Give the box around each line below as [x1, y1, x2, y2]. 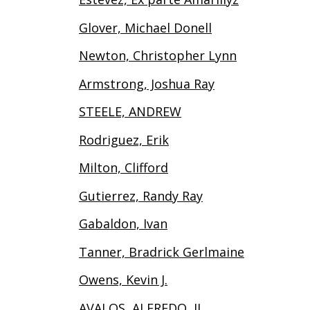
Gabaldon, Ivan [79, 215, 167, 232]
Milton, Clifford [79, 159, 168, 176]
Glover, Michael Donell [79, 19, 212, 36]
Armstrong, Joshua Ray [79, 75, 215, 92]
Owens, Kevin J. [79, 271, 167, 289]
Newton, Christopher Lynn [79, 47, 237, 64]
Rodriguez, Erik [79, 131, 169, 148]
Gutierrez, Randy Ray [79, 187, 203, 204]
